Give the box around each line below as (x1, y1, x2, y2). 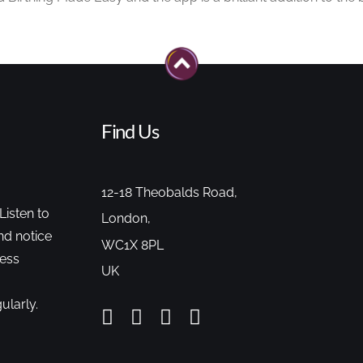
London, (100, 211, 151, 227)
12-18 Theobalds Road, (100, 184, 237, 200)
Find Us (100, 118, 160, 143)
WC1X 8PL (100, 237, 164, 253)
